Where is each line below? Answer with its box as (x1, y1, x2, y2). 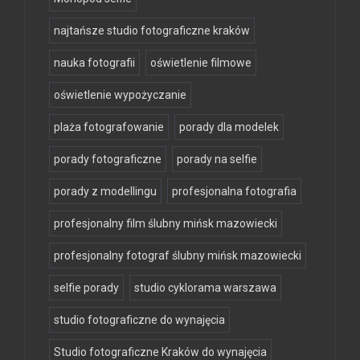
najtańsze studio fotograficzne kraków (54, 23, 250, 37)
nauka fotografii (54, 55, 135, 69)
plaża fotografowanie (54, 120, 164, 133)
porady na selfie (177, 152, 257, 166)
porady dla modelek (179, 120, 279, 133)
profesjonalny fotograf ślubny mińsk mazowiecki (54, 248, 301, 262)
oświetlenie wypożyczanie (54, 88, 186, 101)
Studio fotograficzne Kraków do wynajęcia (54, 345, 267, 358)
